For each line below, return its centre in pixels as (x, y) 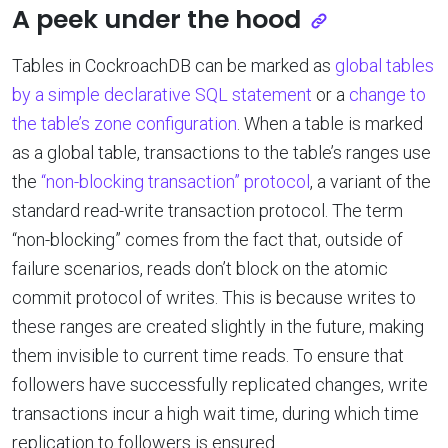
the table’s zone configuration (124, 123)
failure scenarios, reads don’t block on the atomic (200, 268)
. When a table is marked (330, 123)
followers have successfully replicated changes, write (220, 384)
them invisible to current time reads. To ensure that (208, 355)
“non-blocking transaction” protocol (175, 181)
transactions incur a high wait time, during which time (215, 413)
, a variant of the (370, 181)
